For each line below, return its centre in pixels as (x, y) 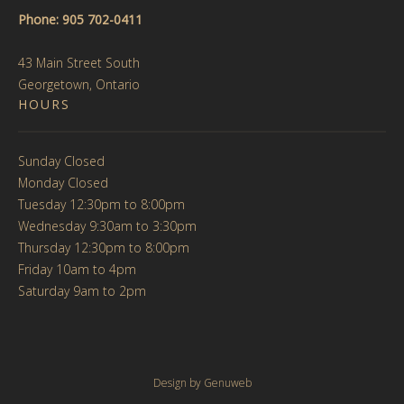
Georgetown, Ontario (79, 84)
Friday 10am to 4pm (77, 269)
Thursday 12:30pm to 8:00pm (104, 247)
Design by (178, 382)
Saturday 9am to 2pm (82, 290)
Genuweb (227, 382)
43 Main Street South (79, 62)
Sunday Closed (61, 161)
